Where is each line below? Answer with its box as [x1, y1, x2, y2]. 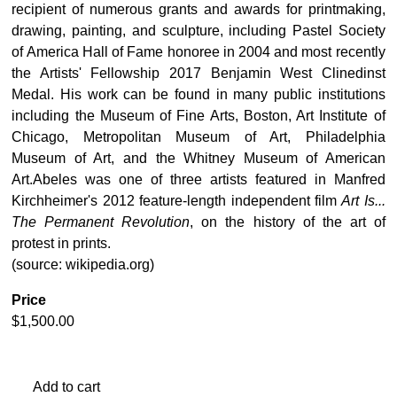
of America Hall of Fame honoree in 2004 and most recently [12, 43, 385, 59]
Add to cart [33, 378, 101, 394]
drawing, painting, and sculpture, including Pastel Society [12, 22, 385, 38]
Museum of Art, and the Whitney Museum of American [12, 150, 385, 166]
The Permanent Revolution [12, 214, 191, 230]
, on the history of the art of [190, 214, 385, 230]
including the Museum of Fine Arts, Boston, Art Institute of [12, 107, 385, 123]
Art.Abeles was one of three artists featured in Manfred [12, 171, 385, 187]
